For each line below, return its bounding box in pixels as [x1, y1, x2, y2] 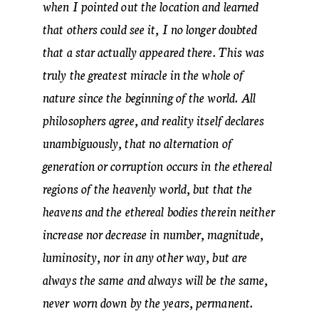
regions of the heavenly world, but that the [43, 179, 253, 197]
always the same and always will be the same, [43, 270, 268, 288]
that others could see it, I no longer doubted [43, 19, 258, 38]
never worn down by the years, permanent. [43, 293, 253, 311]
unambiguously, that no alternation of [43, 133, 232, 152]
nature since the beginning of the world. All [43, 88, 256, 106]
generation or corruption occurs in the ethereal [43, 156, 272, 174]
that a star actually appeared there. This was [43, 42, 265, 61]
